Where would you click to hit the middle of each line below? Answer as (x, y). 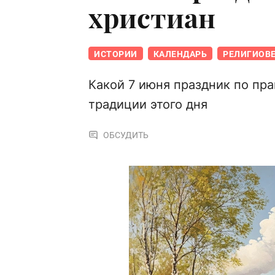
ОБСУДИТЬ (126, 135)
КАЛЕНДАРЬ (180, 54)
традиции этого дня (148, 105)
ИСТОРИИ (116, 54)
